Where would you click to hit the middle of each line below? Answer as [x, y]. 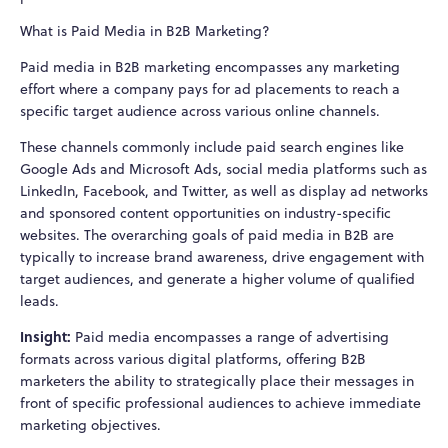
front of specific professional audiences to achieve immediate [220, 403]
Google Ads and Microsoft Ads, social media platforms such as [223, 169]
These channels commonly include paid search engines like [212, 147]
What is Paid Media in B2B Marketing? [147, 31]
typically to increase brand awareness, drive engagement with [222, 257]
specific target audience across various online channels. [200, 111]
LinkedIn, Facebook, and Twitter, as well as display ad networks [224, 191]
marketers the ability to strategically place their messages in [217, 381]
